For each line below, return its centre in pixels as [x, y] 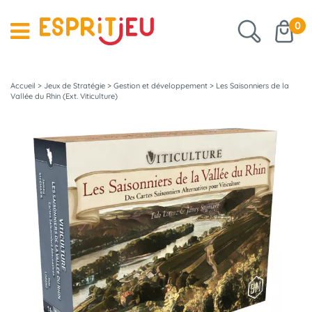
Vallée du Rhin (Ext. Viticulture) [64, 96]
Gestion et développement [161, 86]
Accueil [23, 86]
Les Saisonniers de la [252, 86]
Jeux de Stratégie [75, 86]
